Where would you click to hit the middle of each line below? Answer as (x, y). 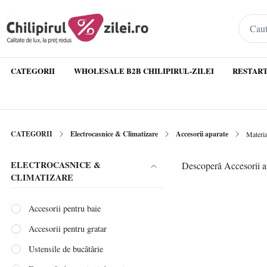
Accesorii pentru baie (65, 208)
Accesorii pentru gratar (68, 228)
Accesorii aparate (202, 134)
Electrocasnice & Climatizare (114, 134)
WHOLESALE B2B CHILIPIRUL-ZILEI (144, 71)
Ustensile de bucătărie (66, 249)
